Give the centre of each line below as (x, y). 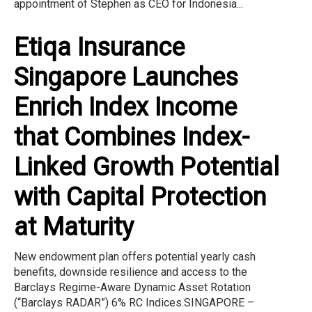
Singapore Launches (126, 77)
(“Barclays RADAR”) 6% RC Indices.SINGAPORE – (134, 302)
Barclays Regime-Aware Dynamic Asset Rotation (132, 287)
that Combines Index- (132, 137)
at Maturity (74, 227)
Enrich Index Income (125, 107)
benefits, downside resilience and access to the (131, 272)
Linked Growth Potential (147, 167)
